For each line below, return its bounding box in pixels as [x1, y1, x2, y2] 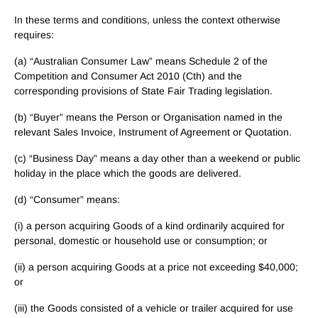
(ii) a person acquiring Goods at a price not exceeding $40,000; [14, 261, 298, 273]
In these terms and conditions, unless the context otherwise [14, 14, 280, 26]
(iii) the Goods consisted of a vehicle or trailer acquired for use [14, 302, 293, 314]
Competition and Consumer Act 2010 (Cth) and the [14, 70, 242, 82]
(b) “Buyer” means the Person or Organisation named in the [14, 111, 283, 123]
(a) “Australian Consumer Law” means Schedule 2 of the [14, 55, 268, 67]
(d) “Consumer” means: [14, 194, 120, 205]
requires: [14, 29, 54, 40]
